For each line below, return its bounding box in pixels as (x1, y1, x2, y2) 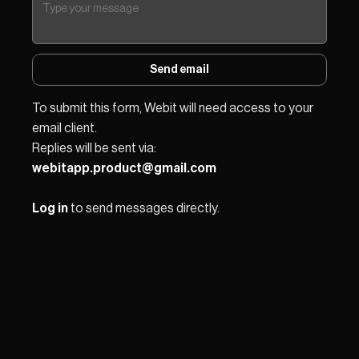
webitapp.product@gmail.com (32, 161, 216, 175)
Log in (32, 201, 68, 215)
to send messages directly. (68, 201, 220, 215)
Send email (150, 63, 209, 75)
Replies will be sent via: (32, 141, 159, 155)
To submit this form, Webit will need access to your (32, 101, 316, 115)
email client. (32, 121, 97, 135)
